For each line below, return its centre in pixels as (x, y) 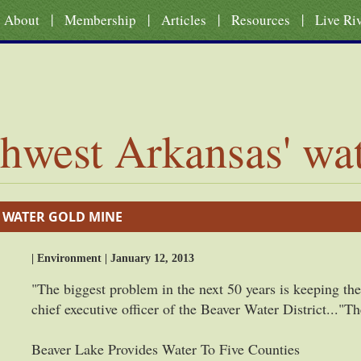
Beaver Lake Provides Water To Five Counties (166, 349)
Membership (100, 20)
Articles (184, 20)
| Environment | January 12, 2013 (113, 258)
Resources (261, 20)
